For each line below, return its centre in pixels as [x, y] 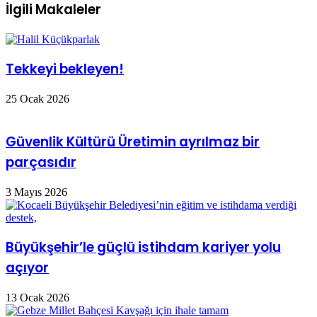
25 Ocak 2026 [38, 99]
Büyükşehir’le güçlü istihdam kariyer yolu [143, 248]
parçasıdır [41, 162]
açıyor [27, 268]
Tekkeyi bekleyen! [65, 69]
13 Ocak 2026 [38, 297]
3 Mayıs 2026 [36, 192]
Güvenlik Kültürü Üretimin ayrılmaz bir [133, 142]
